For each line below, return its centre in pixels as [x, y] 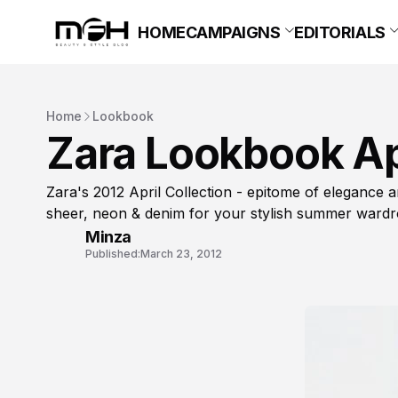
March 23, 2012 [181, 253]
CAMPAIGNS [233, 32]
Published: [113, 253]
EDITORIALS [340, 32]
